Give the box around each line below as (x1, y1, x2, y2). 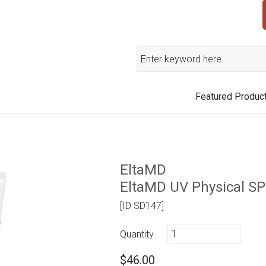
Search (136, 47, 166, 59)
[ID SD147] (120, 199, 164, 211)
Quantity (120, 228, 154, 240)
